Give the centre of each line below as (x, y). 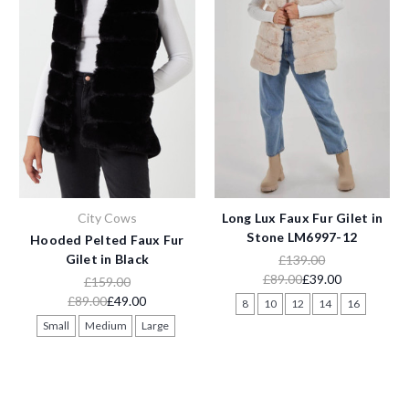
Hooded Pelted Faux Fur (107, 240)
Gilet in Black (107, 259)
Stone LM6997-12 (302, 237)
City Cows (107, 218)
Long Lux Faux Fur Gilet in (302, 218)
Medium (105, 326)
